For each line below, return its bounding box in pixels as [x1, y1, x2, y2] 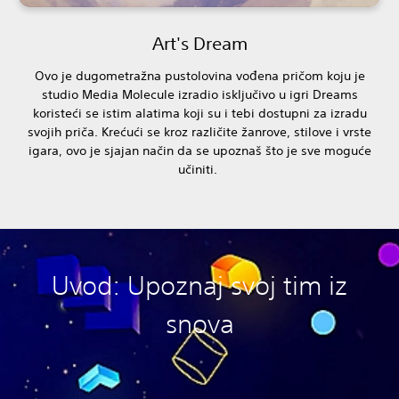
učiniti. [178, 160, 221, 177]
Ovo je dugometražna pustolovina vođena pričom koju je [34, 67, 365, 84]
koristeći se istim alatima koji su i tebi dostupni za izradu [32, 104, 367, 121]
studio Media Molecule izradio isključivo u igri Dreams [41, 85, 358, 102]
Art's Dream [151, 32, 248, 53]
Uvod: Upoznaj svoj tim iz [52, 269, 347, 301]
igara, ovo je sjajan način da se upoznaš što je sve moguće [28, 142, 371, 159]
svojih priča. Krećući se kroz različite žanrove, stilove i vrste [28, 123, 371, 140]
